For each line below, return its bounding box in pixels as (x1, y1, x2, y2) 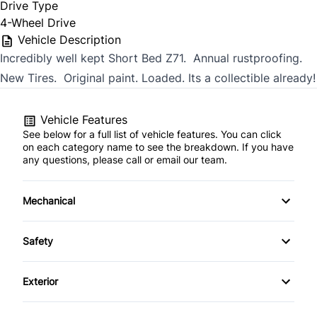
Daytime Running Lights (34, 255, 144, 268)
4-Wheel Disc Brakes (34, 215, 129, 228)
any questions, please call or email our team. (23, 153, 227, 166)
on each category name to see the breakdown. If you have (23, 140, 294, 153)
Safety (23, 234, 53, 247)
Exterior (23, 275, 58, 287)
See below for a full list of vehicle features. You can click (23, 127, 282, 140)
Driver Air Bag (34, 289, 98, 302)
